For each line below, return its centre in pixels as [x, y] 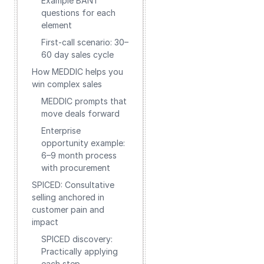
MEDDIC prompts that [84, 101]
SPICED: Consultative [73, 185]
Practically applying [80, 251]
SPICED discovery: [77, 239]
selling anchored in [68, 197]
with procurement [76, 168]
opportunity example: [83, 143]
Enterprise [61, 131]
